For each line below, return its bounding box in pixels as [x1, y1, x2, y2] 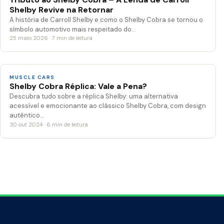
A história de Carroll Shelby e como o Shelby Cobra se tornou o [9, 15, 203, 24]
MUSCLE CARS [9, 74, 55, 81]
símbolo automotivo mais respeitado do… [9, 25, 136, 34]
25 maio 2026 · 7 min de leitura [9, 34, 92, 42]
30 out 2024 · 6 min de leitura [9, 121, 88, 128]
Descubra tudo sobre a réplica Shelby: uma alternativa [9, 92, 178, 101]
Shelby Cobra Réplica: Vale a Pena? [9, 81, 147, 92]
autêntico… [9, 111, 44, 120]
